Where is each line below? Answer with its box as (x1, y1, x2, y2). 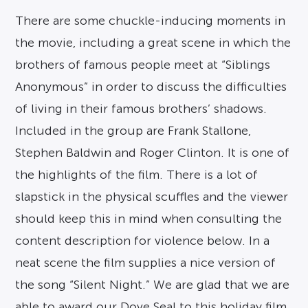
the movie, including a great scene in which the (15, 36, 291, 50)
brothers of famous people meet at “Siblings (15, 58, 271, 72)
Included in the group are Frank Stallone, (15, 124, 252, 138)
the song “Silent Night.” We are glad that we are (15, 278, 290, 292)
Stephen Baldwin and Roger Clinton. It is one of (15, 146, 290, 160)
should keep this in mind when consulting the (15, 212, 283, 226)
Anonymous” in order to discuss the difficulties (15, 80, 287, 94)
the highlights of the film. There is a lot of (15, 168, 258, 182)
